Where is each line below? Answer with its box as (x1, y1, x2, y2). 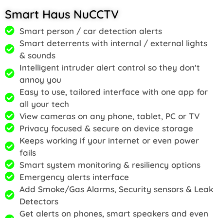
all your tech (19, 98, 69, 109)
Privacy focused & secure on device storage (19, 123, 193, 133)
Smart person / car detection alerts (19, 25, 162, 36)
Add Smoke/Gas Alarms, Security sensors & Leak (19, 183, 213, 194)
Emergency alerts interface (19, 171, 129, 182)
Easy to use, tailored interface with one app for (19, 86, 208, 97)
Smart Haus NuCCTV (5, 6, 119, 21)
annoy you (19, 74, 61, 85)
